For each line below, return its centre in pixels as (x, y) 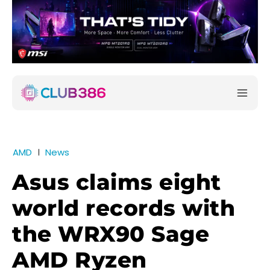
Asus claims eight (117, 182)
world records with (124, 208)
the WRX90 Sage (111, 234)
